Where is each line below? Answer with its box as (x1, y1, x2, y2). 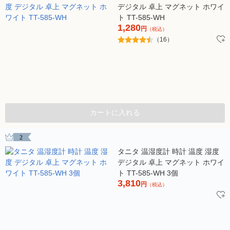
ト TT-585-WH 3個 (118, 169, 178, 177)
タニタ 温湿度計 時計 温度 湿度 (118, 147, 219, 156)
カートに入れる (90, 108, 140, 117)
